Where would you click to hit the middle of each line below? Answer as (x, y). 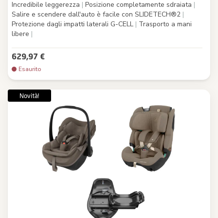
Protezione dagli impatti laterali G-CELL (73, 24)
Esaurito (30, 69)
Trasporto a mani (164, 24)
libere (21, 34)
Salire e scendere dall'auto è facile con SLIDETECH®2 (97, 14)
